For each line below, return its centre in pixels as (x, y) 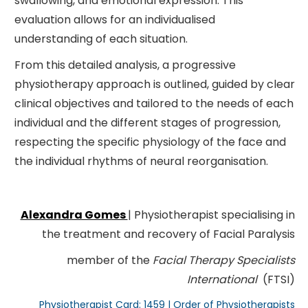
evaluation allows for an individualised (114, 19)
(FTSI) (276, 279)
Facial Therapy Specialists (223, 260)
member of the (109, 260)
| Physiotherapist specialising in (211, 214)
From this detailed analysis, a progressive (125, 65)
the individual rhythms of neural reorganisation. (141, 161)
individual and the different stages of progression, (147, 122)
